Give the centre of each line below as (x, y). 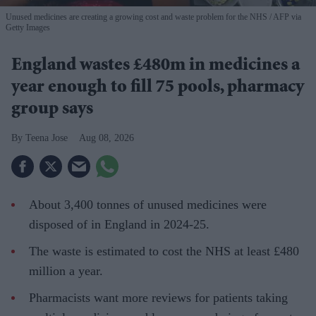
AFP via (286, 17)
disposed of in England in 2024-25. (119, 225)
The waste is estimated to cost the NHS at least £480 (164, 251)
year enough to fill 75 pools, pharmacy (158, 89)
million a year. (66, 271)
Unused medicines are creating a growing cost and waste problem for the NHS (136, 17)
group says (52, 110)
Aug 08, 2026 (107, 138)
